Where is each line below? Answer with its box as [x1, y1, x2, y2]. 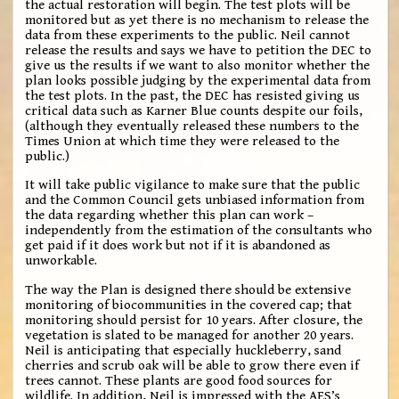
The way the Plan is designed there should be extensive [25, 281, 352, 297]
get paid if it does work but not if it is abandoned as [25, 238, 331, 254]
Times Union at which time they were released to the [25, 134, 340, 150]
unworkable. [25, 253, 98, 269]
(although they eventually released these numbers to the [25, 118, 360, 134]
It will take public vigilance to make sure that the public [25, 177, 361, 193]
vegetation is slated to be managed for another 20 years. [25, 327, 354, 343]
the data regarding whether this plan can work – [25, 208, 314, 224]
